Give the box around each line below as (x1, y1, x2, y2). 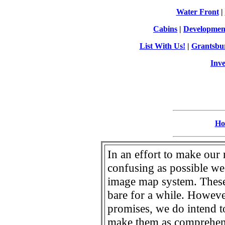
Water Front (176, 7, 219, 16)
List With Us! (139, 41, 185, 50)
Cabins (153, 24, 177, 33)
